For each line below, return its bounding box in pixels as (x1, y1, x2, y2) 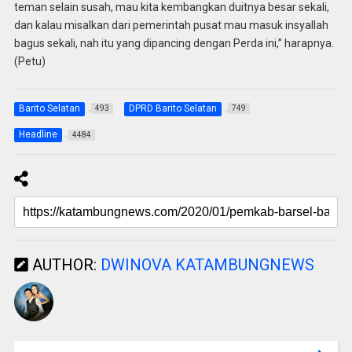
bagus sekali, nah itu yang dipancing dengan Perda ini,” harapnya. (13, 36, 334, 49)
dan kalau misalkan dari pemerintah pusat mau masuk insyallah (13, 18, 328, 31)
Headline (18, 128, 57, 140)
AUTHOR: (27, 255, 101, 274)
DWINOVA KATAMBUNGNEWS (100, 255, 314, 274)
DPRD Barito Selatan (128, 102, 217, 114)
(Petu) (13, 54, 46, 68)
